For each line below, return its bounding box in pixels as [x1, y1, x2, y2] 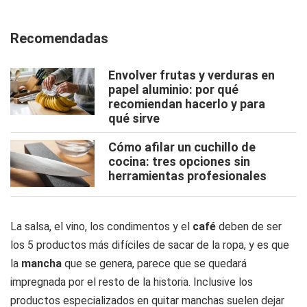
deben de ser [219, 220, 282, 233]
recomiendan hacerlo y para [108, 97, 265, 111]
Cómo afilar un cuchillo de [108, 140, 256, 154]
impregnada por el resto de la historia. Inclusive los [10, 275, 253, 288]
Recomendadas [10, 30, 108, 47]
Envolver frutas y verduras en [108, 68, 275, 82]
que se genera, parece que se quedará [64, 257, 247, 270]
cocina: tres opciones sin [108, 154, 250, 169]
